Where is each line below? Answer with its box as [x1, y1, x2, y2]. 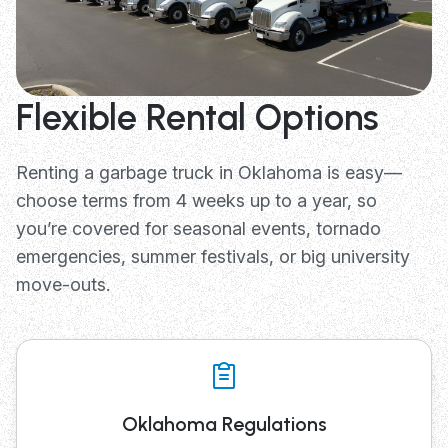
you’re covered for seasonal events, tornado [16, 217, 381, 239]
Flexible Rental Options [16, 95, 379, 139]
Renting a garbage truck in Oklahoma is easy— [16, 161, 402, 183]
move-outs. [16, 273, 110, 295]
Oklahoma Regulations [121, 411, 327, 436]
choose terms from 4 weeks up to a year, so [16, 189, 377, 211]
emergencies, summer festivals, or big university [16, 245, 410, 267]
